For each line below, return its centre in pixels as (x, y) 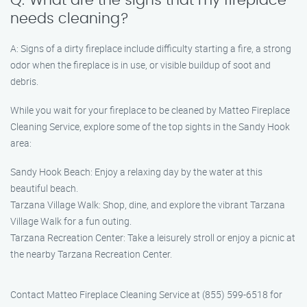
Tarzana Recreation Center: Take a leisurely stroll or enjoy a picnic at (153, 237)
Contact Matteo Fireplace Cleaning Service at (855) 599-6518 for (146, 294)
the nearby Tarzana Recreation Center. (91, 254)
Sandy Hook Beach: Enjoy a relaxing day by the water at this (136, 172)
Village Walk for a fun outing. (71, 221)
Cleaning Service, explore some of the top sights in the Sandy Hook (150, 126)
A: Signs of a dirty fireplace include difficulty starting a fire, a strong (151, 48)
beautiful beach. (44, 188)
